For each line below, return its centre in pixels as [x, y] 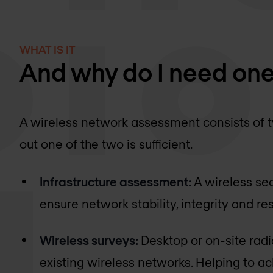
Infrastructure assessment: [117, 182]
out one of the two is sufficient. [106, 144]
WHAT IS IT [48, 49]
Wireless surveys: [90, 240]
